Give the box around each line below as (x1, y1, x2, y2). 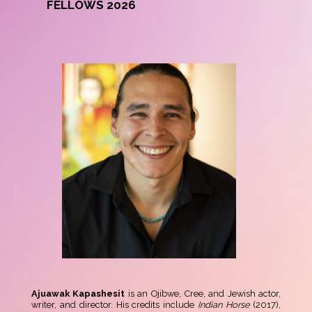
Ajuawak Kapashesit (31, 288, 128, 299)
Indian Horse (198, 299, 251, 311)
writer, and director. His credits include (31, 299, 198, 311)
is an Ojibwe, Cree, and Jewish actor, (127, 288, 281, 299)
